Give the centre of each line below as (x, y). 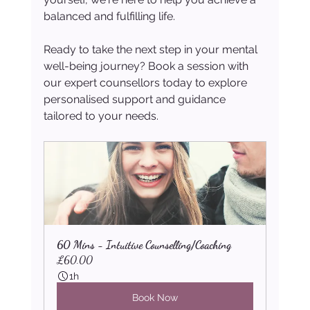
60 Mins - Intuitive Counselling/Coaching (144, 245)
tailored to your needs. (101, 116)
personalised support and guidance (136, 100)
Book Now (155, 298)
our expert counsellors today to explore (146, 83)
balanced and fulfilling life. (109, 17)
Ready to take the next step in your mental (152, 50)
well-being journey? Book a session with (147, 66)
